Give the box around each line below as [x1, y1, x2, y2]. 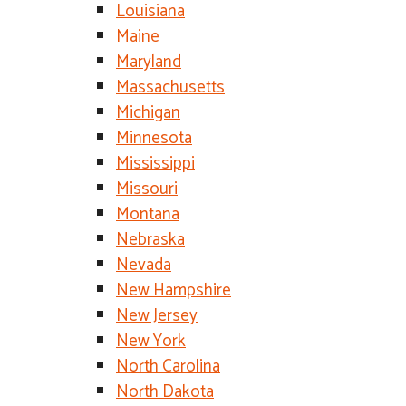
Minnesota [116, 124, 192, 152]
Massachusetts [116, 73, 225, 101]
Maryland [116, 48, 181, 76]
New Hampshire [116, 276, 231, 304]
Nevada [116, 251, 171, 279]
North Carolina [116, 353, 220, 381]
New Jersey [116, 302, 198, 330]
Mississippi [116, 150, 195, 178]
